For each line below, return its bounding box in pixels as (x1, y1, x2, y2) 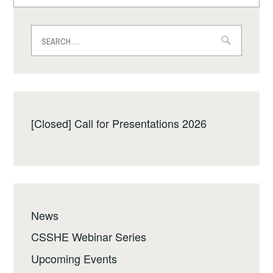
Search (30, 24, 66, 40)
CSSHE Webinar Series (31, 229, 147, 245)
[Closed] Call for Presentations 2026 (31, 115, 207, 131)
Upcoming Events (31, 250, 118, 267)
